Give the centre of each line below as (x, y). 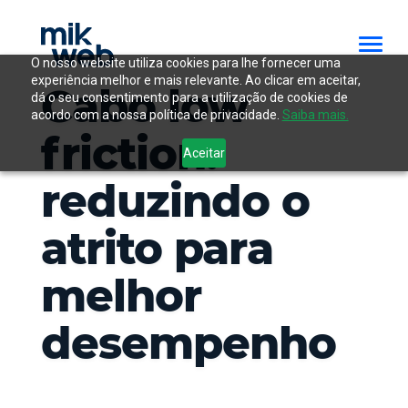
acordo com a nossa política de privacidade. (156, 115)
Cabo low (145, 107)
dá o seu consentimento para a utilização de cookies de (189, 97)
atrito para (157, 249)
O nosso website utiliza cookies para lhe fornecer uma (185, 63)
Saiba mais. (315, 115)
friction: (129, 154)
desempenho (189, 343)
